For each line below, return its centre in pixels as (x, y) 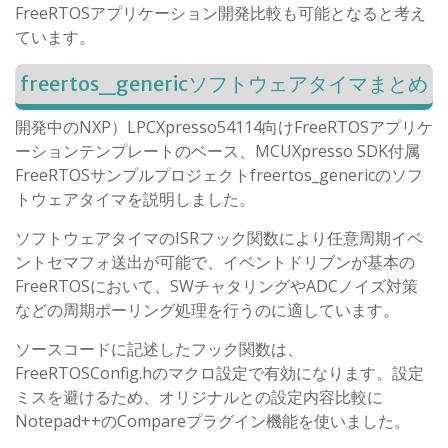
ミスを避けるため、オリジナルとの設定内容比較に (199, 397)
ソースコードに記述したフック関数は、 (159, 349)
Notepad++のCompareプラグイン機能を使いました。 (212, 421)
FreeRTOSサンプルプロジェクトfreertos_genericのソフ (219, 175)
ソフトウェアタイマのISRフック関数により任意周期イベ (219, 238)
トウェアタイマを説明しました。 (135, 199)
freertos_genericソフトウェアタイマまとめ (224, 84)
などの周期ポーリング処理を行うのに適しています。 (207, 310)
